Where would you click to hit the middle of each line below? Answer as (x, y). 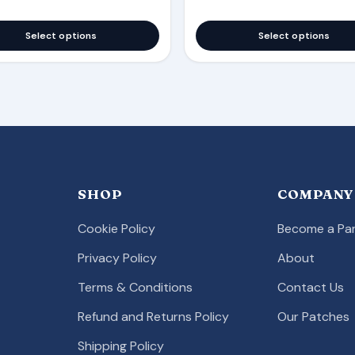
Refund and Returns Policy (154, 317)
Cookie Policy (117, 229)
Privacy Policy (118, 258)
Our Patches (313, 317)
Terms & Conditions (136, 288)
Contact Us (310, 288)
